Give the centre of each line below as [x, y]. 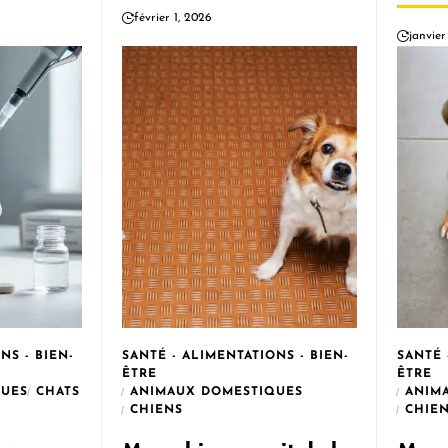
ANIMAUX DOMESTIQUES [216, 392]
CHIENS [156, 410]
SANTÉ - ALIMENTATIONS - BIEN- [235, 356]
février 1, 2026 [173, 18]
